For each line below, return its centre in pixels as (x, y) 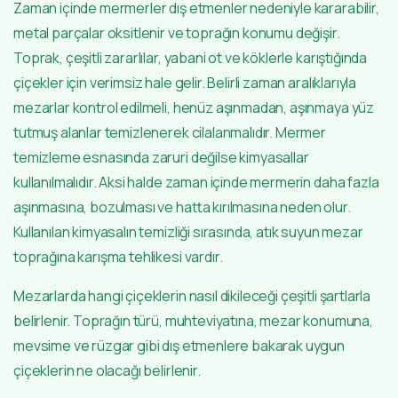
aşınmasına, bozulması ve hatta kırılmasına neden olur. (182, 207)
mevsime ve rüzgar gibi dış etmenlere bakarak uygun (179, 345)
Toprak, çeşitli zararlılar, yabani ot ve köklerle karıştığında (191, 57)
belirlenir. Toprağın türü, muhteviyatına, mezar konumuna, (193, 320)
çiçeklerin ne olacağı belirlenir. (107, 370)
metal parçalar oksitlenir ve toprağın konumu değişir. (177, 32)
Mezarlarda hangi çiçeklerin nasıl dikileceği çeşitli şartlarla (192, 295)
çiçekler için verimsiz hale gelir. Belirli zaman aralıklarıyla (185, 82)
